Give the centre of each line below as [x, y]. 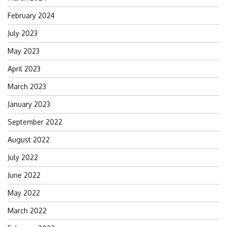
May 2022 [24, 193]
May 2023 [24, 51]
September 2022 [35, 122]
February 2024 [31, 15]
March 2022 [27, 210]
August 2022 [29, 139]
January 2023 [29, 104]
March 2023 [27, 86]
